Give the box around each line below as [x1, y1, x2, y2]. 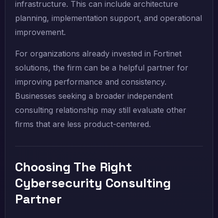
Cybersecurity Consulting [15, 175, 171, 192]
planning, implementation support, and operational [15, 13, 202, 23]
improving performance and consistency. [15, 77, 166, 87]
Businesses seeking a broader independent [15, 91, 173, 101]
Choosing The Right [15, 159, 132, 176]
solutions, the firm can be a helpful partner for [15, 63, 188, 73]
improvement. [15, 27, 66, 37]
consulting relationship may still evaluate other [15, 105, 186, 115]
